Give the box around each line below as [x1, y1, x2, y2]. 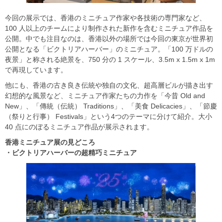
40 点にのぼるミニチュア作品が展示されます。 [5, 123, 154, 131]
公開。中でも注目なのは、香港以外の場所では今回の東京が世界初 [5, 35, 213, 43]
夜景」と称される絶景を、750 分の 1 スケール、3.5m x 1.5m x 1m [5, 55, 215, 64]
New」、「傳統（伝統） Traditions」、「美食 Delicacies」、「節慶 [5, 102, 217, 111]
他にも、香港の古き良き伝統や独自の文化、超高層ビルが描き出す [5, 81, 213, 90]
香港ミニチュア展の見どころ [5, 138, 95, 147]
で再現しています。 [5, 66, 67, 74]
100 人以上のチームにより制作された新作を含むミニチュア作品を [5, 24, 213, 33]
